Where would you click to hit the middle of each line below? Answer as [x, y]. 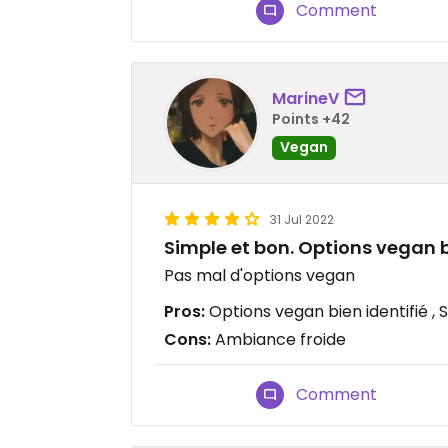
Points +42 [311, 118]
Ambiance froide [278, 340]
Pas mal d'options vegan [259, 276]
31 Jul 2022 [302, 220]
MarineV [305, 98]
